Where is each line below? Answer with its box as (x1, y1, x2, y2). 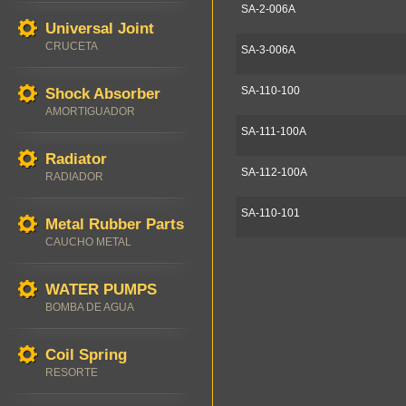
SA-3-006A (241, 43, 295, 56)
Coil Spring (45, 346, 127, 363)
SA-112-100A (241, 166, 307, 179)
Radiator (45, 150, 107, 168)
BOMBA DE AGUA (45, 301, 134, 314)
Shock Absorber (45, 85, 160, 102)
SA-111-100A (241, 125, 306, 138)
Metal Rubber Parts (45, 216, 184, 233)
